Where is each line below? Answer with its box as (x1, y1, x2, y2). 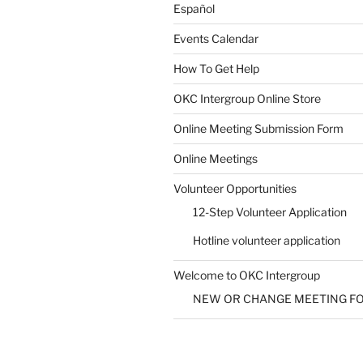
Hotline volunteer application (193, 233, 340, 248)
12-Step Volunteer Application (193, 205, 347, 220)
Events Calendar (173, 32, 258, 46)
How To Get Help (173, 62, 259, 76)
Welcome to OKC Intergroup (173, 268, 320, 283)
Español (173, 2, 215, 16)
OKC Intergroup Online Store (173, 92, 321, 106)
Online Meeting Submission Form (173, 122, 344, 136)
